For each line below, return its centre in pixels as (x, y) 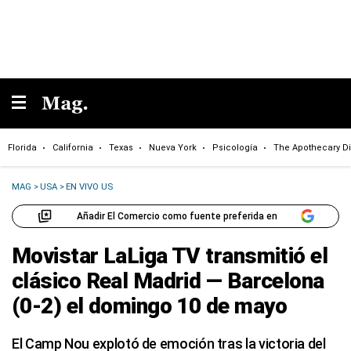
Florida (22, 147)
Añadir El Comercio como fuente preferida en (177, 216)
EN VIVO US (90, 186)
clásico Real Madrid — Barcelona (168, 281)
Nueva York (173, 147)
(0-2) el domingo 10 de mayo (150, 306)
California (73, 147)
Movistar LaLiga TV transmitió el (170, 256)
